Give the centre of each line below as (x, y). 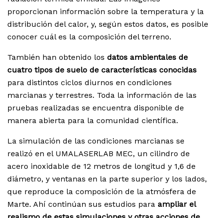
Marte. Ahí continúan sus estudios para (82, 204)
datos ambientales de (146, 57)
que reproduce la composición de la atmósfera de (102, 192)
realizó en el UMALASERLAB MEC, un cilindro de (99, 154)
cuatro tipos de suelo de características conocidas (102, 70)
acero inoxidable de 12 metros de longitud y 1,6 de (101, 166)
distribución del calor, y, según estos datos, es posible (108, 24)
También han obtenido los (56, 57)
